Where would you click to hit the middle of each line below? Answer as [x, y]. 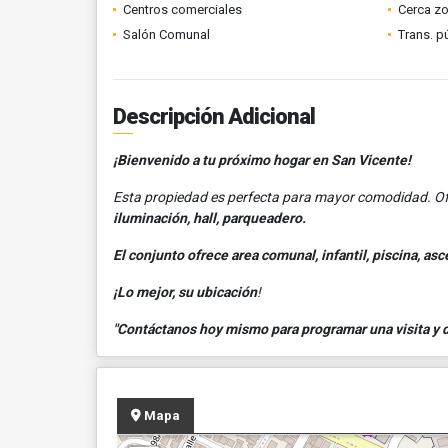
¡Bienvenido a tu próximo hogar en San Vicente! [262, 160]
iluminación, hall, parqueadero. [211, 218]
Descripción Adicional [214, 116]
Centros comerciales [182, 9]
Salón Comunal [166, 34]
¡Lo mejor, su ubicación [185, 292]
